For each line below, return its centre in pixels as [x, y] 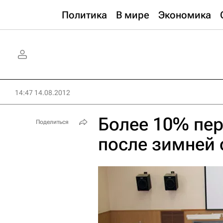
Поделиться [52, 122]
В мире [133, 15]
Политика [84, 15]
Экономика [185, 15]
